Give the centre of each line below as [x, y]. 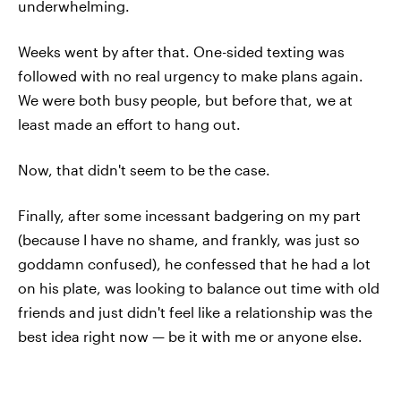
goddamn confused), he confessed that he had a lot [194, 263]
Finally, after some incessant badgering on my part [189, 215]
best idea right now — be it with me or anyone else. [190, 336]
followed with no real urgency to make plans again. [191, 75]
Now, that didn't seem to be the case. [144, 169]
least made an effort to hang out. [129, 124]
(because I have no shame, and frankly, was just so [189, 239]
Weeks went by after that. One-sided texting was [181, 51]
